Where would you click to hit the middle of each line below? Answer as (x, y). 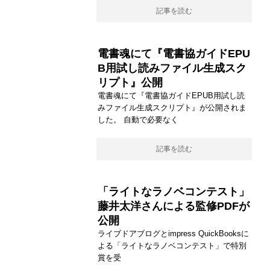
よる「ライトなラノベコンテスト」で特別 (172, 246)
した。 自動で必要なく (138, 120)
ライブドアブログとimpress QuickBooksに (173, 234)
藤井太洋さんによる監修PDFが (174, 206)
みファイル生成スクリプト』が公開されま (172, 108)
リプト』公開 (130, 83)
